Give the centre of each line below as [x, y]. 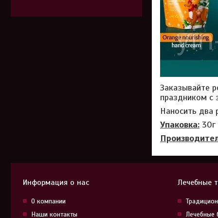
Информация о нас [56, 182]
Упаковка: [180, 125]
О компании [48, 201]
